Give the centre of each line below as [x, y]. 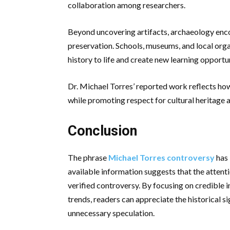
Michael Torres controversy [161, 157]
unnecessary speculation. [111, 213]
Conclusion [102, 131]
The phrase [88, 157]
